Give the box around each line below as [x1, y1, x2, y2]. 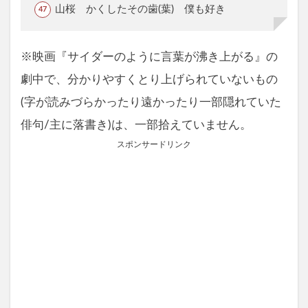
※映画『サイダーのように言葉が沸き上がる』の [21, 51, 278, 63]
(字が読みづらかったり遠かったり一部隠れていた [21, 96, 281, 108]
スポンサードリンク [117, 140, 191, 148]
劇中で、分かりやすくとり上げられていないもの [21, 74, 278, 85]
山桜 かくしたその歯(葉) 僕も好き [54, 3, 225, 14]
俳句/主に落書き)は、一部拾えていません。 [21, 119, 252, 131]
